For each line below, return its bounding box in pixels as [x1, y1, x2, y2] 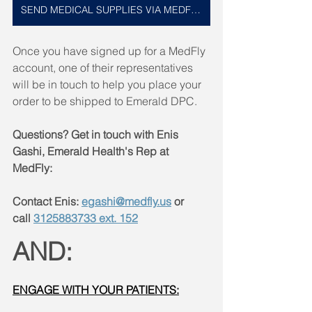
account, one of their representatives [13, 60, 196, 75]
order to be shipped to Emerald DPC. [13, 93, 200, 108]
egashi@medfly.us [81, 194, 171, 208]
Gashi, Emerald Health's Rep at [13, 143, 171, 158]
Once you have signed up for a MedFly [13, 43, 208, 58]
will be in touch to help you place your [13, 77, 204, 91]
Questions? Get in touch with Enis [13, 127, 181, 141]
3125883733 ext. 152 [33, 210, 138, 225]
